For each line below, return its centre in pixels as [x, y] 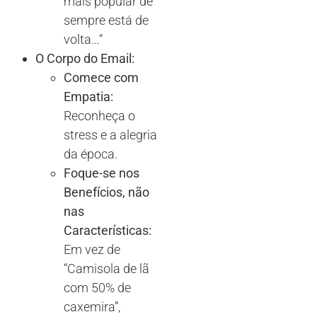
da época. [91, 154]
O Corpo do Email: [85, 59]
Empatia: [88, 97]
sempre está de [106, 21]
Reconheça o [99, 116]
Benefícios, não [106, 192]
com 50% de [97, 288]
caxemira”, [92, 307]
